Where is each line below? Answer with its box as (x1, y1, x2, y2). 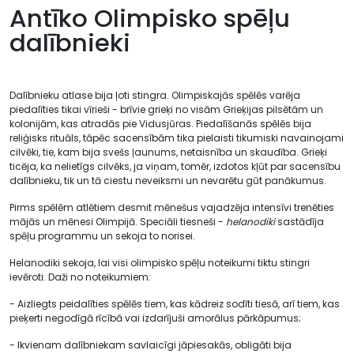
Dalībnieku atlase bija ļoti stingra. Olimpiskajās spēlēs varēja (9, 88, 300, 102)
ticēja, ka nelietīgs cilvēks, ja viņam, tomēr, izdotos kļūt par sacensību (9, 160, 341, 173)
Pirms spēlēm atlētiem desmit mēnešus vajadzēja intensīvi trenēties (9, 201, 334, 214)
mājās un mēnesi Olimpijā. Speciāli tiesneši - (9, 215, 226, 228)
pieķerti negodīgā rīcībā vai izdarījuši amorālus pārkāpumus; (9, 311, 301, 325)
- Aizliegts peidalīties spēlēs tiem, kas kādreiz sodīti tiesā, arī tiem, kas (9, 297, 340, 311)
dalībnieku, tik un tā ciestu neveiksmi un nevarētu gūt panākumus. (9, 174, 329, 187)
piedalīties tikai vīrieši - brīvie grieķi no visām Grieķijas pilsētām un (9, 103, 323, 116)
